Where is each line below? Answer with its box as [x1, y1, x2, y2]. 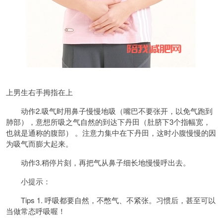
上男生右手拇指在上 [6, 87, 73, 97]
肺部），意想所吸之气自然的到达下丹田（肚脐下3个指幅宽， [6, 116, 211, 127]
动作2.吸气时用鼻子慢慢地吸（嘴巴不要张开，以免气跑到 [6, 106, 213, 116]
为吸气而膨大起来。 [6, 138, 73, 149]
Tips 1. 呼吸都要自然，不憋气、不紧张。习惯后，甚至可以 [6, 195, 216, 205]
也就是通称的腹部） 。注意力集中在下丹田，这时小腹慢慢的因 [6, 127, 216, 138]
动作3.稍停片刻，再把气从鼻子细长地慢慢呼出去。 [6, 157, 190, 167]
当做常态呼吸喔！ [6, 206, 65, 216]
